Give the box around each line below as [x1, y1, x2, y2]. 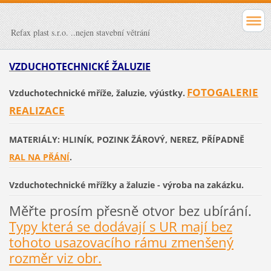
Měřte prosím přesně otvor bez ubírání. [8, 201, 252, 220]
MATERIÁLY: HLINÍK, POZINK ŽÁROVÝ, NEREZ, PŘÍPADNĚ [8, 133, 244, 145]
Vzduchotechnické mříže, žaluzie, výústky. [8, 87, 185, 99]
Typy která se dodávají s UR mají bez [8, 217, 232, 236]
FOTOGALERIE [186, 85, 258, 99]
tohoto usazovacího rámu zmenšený [8, 232, 233, 252]
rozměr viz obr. [8, 248, 102, 267]
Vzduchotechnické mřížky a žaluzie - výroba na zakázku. [8, 178, 246, 191]
